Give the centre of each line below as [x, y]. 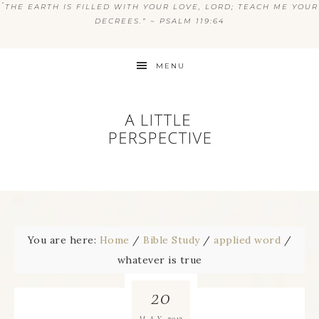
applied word [247, 240]
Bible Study [172, 240]
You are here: [63, 240]
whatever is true [159, 260]
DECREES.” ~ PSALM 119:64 [159, 21]
